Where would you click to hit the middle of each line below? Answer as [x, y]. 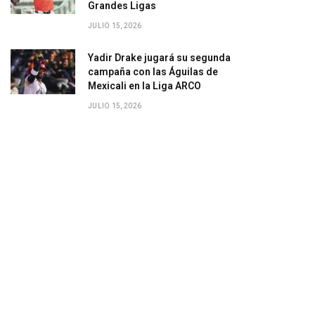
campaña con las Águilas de [153, 72]
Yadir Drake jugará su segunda [159, 58]
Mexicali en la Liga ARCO [144, 86]
